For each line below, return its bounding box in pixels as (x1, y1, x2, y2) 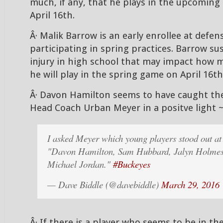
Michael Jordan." (47, 158, 113, 170)
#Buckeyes (113, 158, 150, 170)
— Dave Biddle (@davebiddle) (47, 178, 161, 191)
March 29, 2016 (161, 178, 220, 191)
